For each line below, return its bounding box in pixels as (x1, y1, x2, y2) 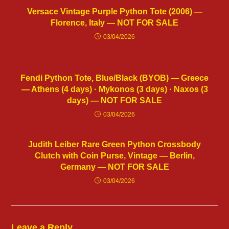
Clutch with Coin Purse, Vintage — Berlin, (34, 151, 195, 161)
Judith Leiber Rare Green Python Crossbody (28, 140, 201, 149)
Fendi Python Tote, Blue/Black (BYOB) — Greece (20, 74, 209, 83)
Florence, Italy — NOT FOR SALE (51, 18, 178, 28)
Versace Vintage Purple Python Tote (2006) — (27, 7, 202, 16)
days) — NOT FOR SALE (67, 96, 162, 105)
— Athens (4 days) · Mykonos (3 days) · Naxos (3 (21, 85, 208, 94)
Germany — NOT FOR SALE (60, 163, 169, 172)
